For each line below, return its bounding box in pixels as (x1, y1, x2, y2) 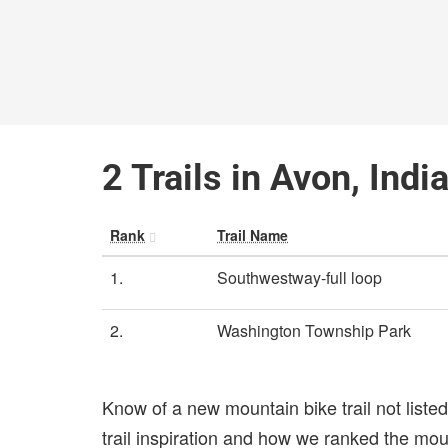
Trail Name (217, 225, 288, 245)
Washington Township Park (217, 319, 411, 342)
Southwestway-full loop (217, 266, 382, 289)
